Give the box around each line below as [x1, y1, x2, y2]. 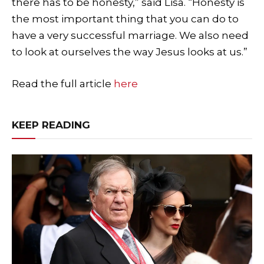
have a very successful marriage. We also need [12, 29, 249, 42]
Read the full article [12, 78, 114, 90]
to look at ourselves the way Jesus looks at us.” [12, 46, 247, 58]
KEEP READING [12, 119, 90, 131]
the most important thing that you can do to [12, 13, 239, 25]
